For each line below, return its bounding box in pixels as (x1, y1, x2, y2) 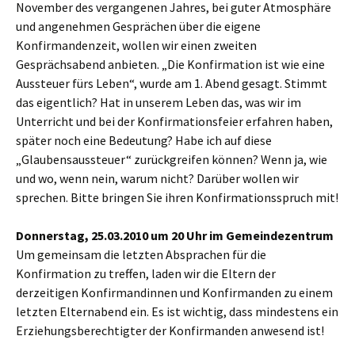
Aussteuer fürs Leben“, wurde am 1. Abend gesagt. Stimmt (16, 75, 327, 91)
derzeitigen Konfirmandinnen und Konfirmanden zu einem (16, 284, 333, 300)
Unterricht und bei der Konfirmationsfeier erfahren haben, (16, 113, 333, 129)
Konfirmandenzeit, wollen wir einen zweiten (16, 37, 257, 53)
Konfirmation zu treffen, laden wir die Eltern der (16, 265, 276, 281)
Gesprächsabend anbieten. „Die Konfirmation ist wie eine (16, 56, 325, 72)
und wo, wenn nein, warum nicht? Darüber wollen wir (16, 170, 299, 186)
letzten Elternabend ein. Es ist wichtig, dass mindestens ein (16, 303, 338, 319)
